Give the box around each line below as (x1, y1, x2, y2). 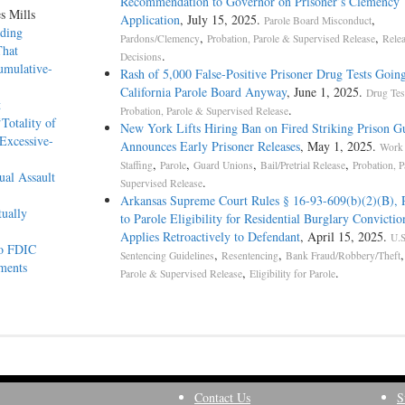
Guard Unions (193, 158, 253, 173)
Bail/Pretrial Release (259, 158, 345, 173)
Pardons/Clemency (119, 32, 200, 46)
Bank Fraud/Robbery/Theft (285, 249, 400, 263)
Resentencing (221, 249, 278, 263)
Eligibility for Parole (249, 267, 335, 281)
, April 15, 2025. (299, 228, 391, 246)
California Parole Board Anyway (119, 83, 287, 101)
